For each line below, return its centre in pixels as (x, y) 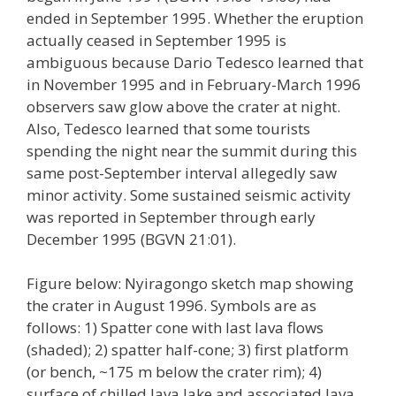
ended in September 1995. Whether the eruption (195, 18)
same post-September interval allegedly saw (182, 172)
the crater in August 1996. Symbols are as (171, 305)
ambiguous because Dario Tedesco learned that (195, 62)
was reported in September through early (171, 217)
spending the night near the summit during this (192, 150)
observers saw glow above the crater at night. (183, 106)
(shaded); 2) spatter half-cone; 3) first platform (187, 350)
